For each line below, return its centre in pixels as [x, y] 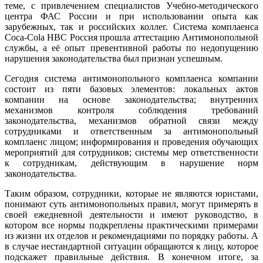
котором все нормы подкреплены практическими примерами [131, 225]
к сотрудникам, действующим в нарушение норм [131, 163]
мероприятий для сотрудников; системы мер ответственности [131, 152]
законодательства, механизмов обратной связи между [131, 120]
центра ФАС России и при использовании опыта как [131, 16]
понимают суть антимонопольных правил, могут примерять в [131, 204]
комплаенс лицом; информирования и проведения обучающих [131, 141]
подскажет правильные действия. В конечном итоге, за [131, 257]
